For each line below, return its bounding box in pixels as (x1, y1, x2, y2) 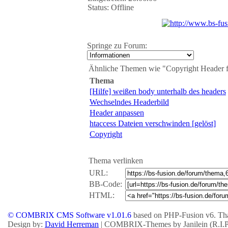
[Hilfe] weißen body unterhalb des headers (90, 87, 226, 96)
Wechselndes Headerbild (90, 98, 169, 106)
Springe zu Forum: (87, 41, 147, 50)
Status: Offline (88, 3, 134, 12)
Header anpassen (90, 108, 144, 117)
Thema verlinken (89, 156, 143, 165)
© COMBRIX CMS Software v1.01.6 (8, 211, 131, 219)
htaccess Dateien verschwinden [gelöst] (90, 119, 216, 128)
